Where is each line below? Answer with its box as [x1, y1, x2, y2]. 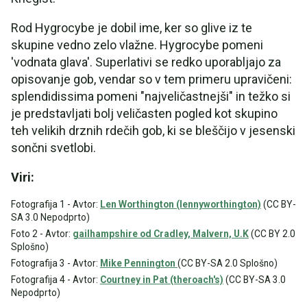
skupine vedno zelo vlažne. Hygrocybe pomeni [11, 38, 263, 52]
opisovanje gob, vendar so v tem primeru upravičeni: [11, 72, 292, 86]
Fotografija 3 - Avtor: [11, 258, 100, 269]
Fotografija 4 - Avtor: [11, 274, 100, 285]
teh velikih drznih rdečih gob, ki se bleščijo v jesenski [11, 123, 295, 138]
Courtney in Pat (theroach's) [100, 274, 223, 285]
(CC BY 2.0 [249, 228, 295, 239]
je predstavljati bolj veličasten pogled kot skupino [11, 106, 278, 121]
